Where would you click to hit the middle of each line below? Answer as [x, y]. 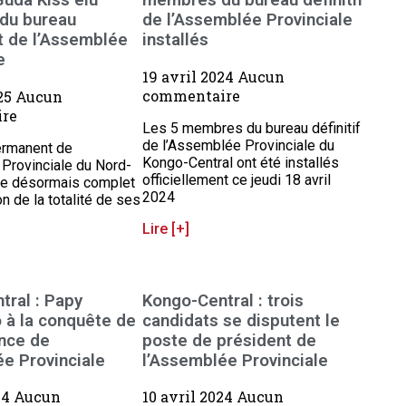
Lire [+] [166, 228]
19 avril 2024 [190, 76]
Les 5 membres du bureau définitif [252, 128]
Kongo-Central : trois [223, 300]
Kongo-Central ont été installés [241, 162]
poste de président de [230, 340]
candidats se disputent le [242, 320]
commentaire [192, 95]
